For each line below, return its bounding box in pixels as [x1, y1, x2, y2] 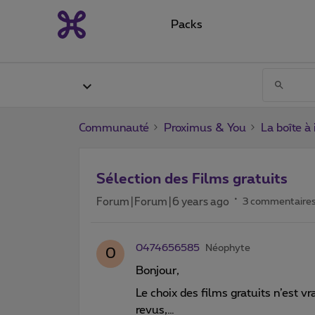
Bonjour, [136, 264, 179, 276]
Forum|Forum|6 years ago [96, 196, 229, 207]
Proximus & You [164, 122, 246, 134]
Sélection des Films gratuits [96, 172, 288, 186]
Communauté [79, 122, 149, 134]
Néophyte [205, 243, 250, 253]
